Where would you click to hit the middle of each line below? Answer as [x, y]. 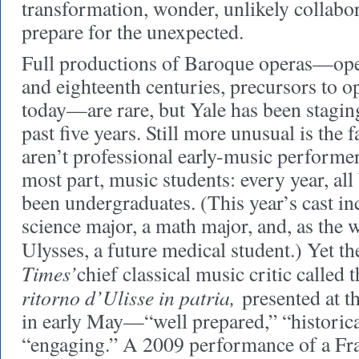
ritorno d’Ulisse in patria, [128, 297]
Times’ [49, 273]
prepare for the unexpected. [133, 31]
